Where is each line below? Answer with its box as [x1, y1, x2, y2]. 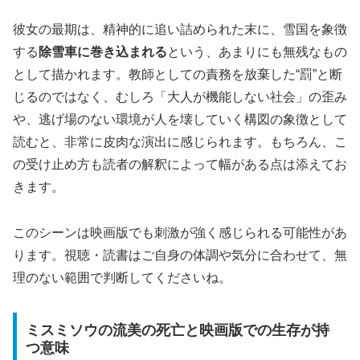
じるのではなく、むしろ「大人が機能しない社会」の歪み [13, 90, 347, 104]
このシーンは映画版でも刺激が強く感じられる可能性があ [13, 226, 347, 240]
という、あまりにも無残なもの [167, 45, 347, 59]
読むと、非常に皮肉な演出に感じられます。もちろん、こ [13, 135, 347, 149]
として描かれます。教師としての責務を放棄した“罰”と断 [13, 67, 342, 82]
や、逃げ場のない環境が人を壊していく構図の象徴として [13, 112, 347, 127]
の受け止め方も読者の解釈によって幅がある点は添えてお [13, 157, 347, 172]
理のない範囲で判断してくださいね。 [13, 271, 231, 285]
